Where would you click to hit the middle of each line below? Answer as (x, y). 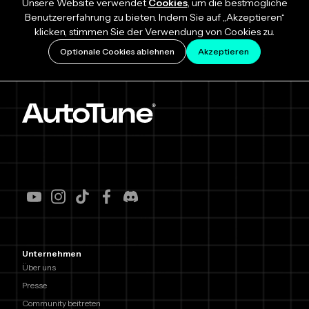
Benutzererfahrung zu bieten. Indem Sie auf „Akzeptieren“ (154, 18)
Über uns (39, 268)
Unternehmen (52, 254)
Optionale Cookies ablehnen (117, 52)
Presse (34, 286)
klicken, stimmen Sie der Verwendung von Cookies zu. (154, 32)
